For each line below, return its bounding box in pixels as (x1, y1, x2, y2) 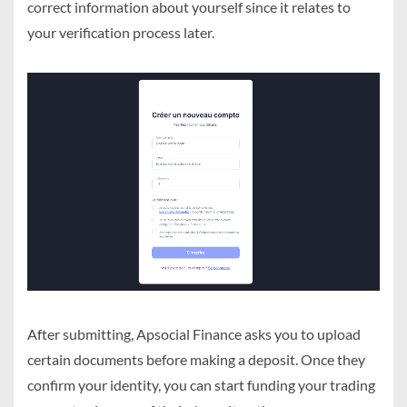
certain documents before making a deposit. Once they (27, 351, 365, 369)
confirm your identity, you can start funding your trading (27, 376, 375, 394)
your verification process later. (27, 24, 214, 42)
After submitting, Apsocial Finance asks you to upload (27, 325, 361, 343)
